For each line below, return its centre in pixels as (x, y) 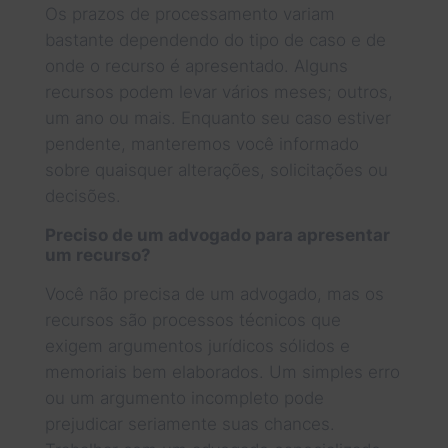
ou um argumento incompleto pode (184, 397)
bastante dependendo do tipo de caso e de (215, 39)
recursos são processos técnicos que (192, 319)
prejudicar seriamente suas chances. (189, 423)
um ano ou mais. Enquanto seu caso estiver (217, 117)
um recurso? (97, 254)
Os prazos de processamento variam (189, 13)
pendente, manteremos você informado (201, 143)
